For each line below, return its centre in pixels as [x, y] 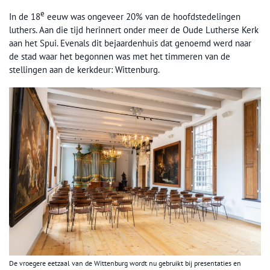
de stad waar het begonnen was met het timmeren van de [120, 57]
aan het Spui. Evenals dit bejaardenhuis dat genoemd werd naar [130, 43]
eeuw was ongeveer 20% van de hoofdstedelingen [143, 17]
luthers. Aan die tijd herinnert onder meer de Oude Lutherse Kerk [134, 30]
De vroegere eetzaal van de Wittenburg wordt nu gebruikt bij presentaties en [125, 263]
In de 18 [25, 17]
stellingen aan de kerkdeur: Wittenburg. [84, 70]
